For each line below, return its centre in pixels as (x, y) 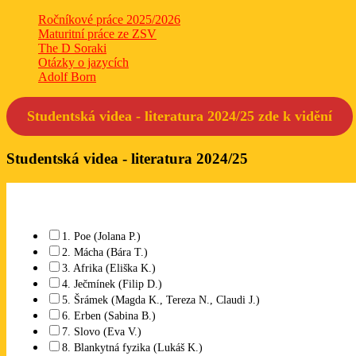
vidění (313, 116)
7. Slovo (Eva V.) (102, 331)
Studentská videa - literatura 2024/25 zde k (159, 116)
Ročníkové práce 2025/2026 (109, 19)
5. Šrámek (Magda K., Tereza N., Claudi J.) (161, 300)
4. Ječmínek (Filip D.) (112, 284)
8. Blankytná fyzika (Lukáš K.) (132, 347)
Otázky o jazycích (83, 62)
